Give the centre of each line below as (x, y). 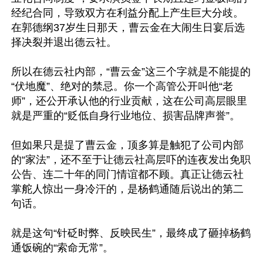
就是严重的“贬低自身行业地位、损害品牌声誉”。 (126, 116)
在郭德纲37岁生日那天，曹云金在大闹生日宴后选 (128, 28)
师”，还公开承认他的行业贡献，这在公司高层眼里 (129, 101)
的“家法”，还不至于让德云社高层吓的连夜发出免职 (131, 160)
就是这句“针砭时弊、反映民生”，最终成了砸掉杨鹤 (131, 233)
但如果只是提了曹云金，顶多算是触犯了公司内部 (127, 145)
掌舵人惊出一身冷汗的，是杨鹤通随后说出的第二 (127, 189)
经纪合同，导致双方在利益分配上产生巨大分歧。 (127, 13)
